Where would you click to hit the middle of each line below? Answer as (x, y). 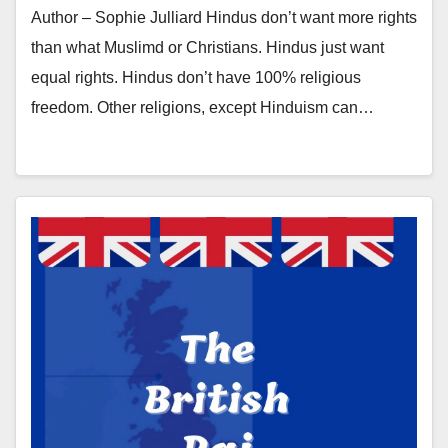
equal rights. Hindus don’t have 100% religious (196, 77)
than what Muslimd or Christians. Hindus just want (207, 47)
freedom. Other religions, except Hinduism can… (202, 107)
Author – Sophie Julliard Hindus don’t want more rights (224, 17)
